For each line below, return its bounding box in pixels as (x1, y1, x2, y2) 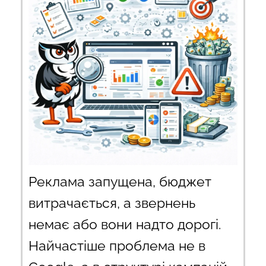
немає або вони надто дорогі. (28, 216, 221, 232)
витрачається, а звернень (28, 195, 195, 211)
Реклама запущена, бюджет (28, 173, 211, 189)
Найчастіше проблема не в (28, 237, 205, 254)
